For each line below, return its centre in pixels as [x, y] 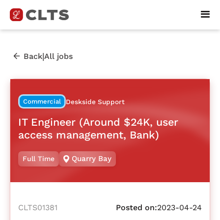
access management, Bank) [89, 135]
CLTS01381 [38, 208]
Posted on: [137, 208]
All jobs [58, 56]
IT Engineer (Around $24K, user [98, 122]
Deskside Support [95, 102]
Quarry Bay [92, 159]
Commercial [42, 102]
